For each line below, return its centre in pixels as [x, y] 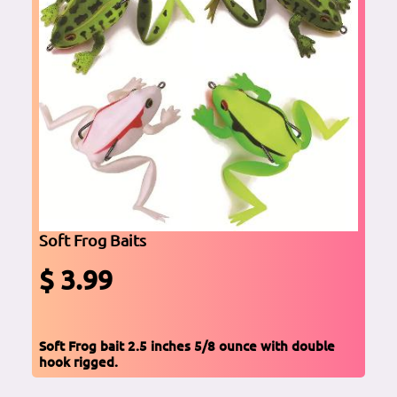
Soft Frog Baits [93, 240]
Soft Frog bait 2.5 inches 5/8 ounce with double [187, 346]
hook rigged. [78, 362]
